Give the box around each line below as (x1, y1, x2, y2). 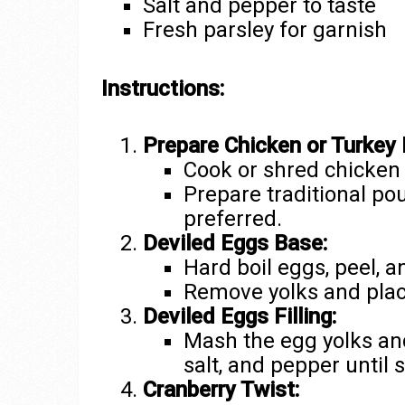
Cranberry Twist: (142, 376, 299, 402)
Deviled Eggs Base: (142, 230, 327, 256)
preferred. (184, 205, 283, 231)
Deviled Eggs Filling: (142, 303, 336, 329)
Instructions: (101, 75, 224, 101)
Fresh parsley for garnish (142, 17, 387, 43)
